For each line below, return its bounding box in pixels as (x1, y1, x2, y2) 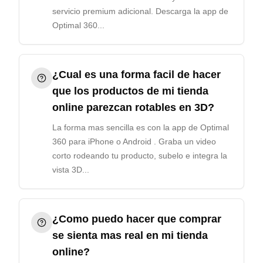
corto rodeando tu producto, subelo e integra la (52, 151, 227, 160)
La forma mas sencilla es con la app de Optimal (52, 123, 229, 132)
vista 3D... (52, 165, 89, 174)
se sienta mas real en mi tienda (52, 230, 208, 241)
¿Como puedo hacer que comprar (52, 213, 221, 225)
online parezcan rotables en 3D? (52, 102, 214, 113)
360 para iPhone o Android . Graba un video (52, 137, 216, 146)
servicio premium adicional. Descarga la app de (52, 6, 228, 16)
